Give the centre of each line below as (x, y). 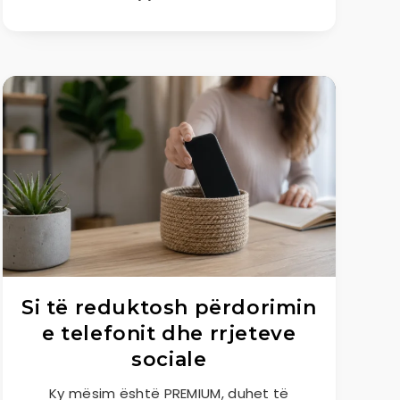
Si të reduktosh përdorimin (169, 308)
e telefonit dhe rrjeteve (169, 333)
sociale (169, 359)
